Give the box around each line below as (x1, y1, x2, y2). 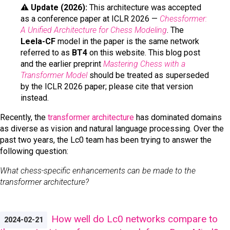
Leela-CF (21, 36, 55, 46)
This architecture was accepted (87, 2, 201, 12)
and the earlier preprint (21, 59, 103, 69)
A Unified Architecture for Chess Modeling (21, 25, 167, 35)
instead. (21, 92, 49, 103)
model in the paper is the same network (55, 36, 199, 46)
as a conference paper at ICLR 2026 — (21, 13, 160, 24)
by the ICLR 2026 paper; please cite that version (21, 81, 193, 91)
